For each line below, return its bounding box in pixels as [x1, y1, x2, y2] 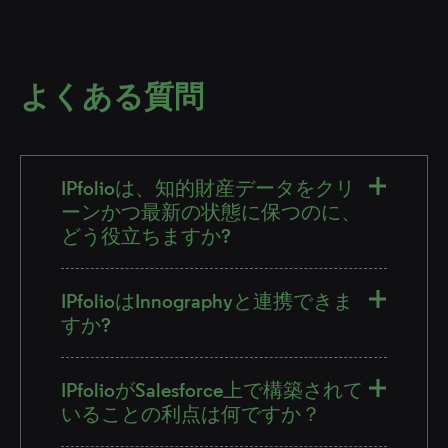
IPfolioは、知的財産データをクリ [61, 175, 355, 200]
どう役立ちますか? [61, 223, 231, 248]
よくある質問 [20, 77, 204, 115]
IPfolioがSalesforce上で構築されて [61, 377, 363, 402]
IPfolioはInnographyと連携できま [61, 288, 353, 313]
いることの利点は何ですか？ [61, 401, 321, 426]
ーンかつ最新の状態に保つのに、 [61, 199, 361, 224]
